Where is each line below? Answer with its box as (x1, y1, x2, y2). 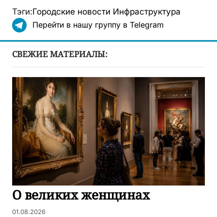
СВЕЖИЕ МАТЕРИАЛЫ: (12, 48, 108, 60)
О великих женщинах (12, 186, 150, 204)
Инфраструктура (113, 7, 181, 17)
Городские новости (32, 7, 110, 17)
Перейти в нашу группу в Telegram (32, 20, 164, 30)
